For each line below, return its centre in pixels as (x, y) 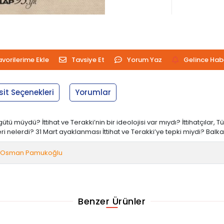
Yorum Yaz (144, 59)
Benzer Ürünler (112, 201)
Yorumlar (93, 92)
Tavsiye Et (88, 59)
